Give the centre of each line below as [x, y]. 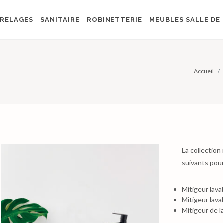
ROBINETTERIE [114, 20]
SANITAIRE [60, 20]
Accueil [204, 71]
